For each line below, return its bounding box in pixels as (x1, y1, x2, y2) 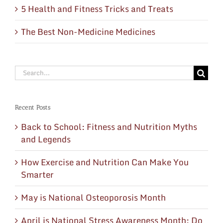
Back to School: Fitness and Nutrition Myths (21, 119, 197, 133)
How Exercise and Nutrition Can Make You (21, 155, 189, 169)
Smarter (21, 167, 54, 181)
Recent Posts (15, 103, 50, 111)
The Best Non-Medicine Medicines (21, 24, 155, 38)
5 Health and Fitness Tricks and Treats (21, 1, 173, 15)
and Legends (21, 132, 71, 146)
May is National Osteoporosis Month (21, 190, 166, 204)
